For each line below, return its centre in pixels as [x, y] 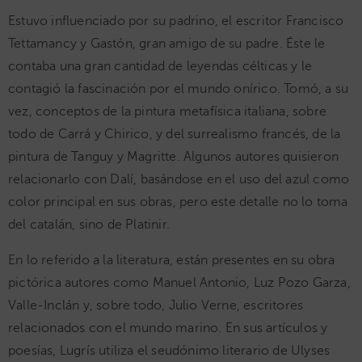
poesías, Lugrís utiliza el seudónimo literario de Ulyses [169, 351]
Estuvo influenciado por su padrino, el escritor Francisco [176, 21]
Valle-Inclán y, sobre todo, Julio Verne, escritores [156, 305]
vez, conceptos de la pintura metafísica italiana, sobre [168, 112]
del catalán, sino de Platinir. [89, 225]
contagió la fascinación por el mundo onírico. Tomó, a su [179, 89]
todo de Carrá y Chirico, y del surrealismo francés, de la [175, 134]
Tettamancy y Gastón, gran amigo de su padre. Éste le [167, 44]
